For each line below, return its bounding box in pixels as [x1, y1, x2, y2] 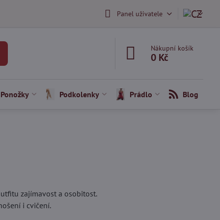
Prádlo [129, 89, 152, 99]
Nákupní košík [151, 44, 194, 53]
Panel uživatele [116, 9, 163, 18]
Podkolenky [59, 89, 99, 99]
